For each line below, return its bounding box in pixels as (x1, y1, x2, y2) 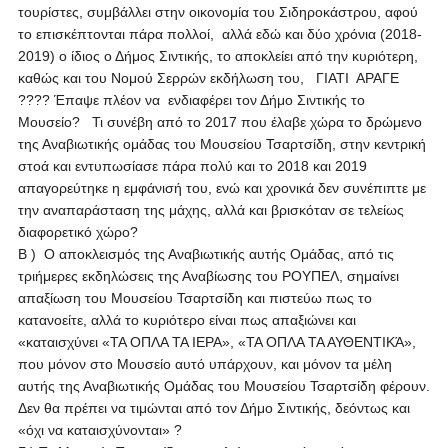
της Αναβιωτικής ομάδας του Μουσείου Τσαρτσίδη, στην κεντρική (17, 136, 426, 152)
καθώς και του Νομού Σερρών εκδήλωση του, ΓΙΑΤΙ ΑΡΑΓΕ (17, 70, 399, 86)
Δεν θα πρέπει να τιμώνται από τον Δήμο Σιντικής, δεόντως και (17, 400, 410, 416)
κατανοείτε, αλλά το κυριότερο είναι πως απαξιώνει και (17, 312, 356, 328)
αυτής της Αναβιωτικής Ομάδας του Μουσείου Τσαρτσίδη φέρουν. (17, 378, 430, 394)
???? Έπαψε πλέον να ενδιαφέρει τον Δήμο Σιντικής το (17, 92, 365, 108)
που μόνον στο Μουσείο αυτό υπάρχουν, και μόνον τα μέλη (17, 356, 392, 372)
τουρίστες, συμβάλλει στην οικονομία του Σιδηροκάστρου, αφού (17, 4, 418, 20)
